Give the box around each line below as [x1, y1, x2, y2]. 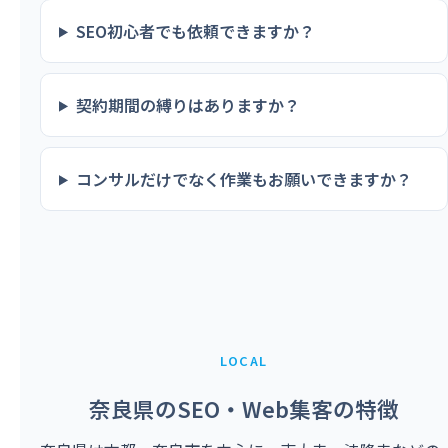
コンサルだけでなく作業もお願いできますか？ [75, 166, 412, 191]
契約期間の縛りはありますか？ [75, 92, 300, 117]
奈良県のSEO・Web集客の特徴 [89, 392, 399, 424]
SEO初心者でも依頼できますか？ [75, 18, 315, 43]
